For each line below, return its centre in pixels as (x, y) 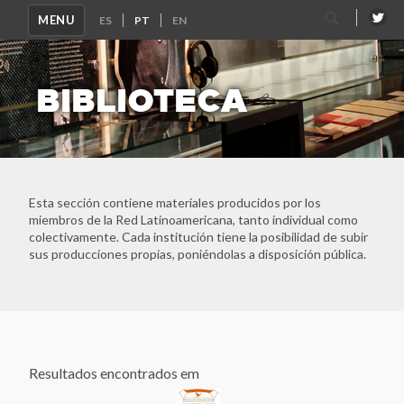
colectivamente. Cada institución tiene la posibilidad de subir (198, 237)
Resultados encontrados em (114, 373)
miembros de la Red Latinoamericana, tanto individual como (193, 220)
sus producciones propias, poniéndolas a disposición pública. (197, 254)
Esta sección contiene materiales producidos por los (175, 203)
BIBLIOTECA (142, 98)
